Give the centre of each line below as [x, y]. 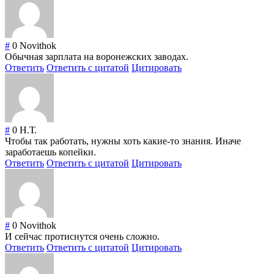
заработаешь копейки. [50, 152]
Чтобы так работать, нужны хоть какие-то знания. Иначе [123, 141]
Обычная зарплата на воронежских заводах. [97, 57]
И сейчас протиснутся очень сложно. [82, 237]
